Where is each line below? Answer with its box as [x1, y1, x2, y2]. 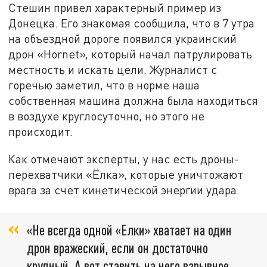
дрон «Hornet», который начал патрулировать [8, 47, 253, 61]
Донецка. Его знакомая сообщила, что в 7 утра [8, 16, 255, 30]
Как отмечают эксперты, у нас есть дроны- [8, 151, 240, 166]
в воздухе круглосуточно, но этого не [8, 109, 205, 123]
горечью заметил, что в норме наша [8, 78, 200, 92]
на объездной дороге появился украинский [8, 32, 237, 46]
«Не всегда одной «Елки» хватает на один [27, 221, 232, 239]
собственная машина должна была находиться [8, 94, 259, 108]
